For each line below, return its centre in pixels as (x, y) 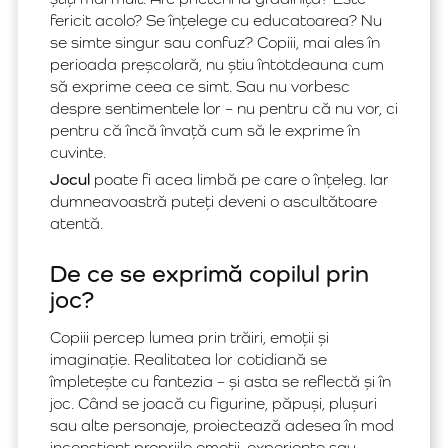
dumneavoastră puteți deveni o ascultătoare (213, 201)
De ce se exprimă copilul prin (209, 273)
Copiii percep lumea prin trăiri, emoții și (189, 337)
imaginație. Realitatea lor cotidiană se (188, 359)
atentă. (76, 223)
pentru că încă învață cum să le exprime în (205, 130)
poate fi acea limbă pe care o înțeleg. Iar (239, 179)
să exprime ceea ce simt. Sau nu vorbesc (200, 86)
